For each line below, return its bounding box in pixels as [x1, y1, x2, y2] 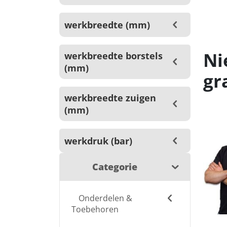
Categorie [92, 161, 137, 173]
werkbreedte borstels [64, 50, 163, 62]
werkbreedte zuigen [64, 92, 156, 104]
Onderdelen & [79, 193, 132, 204]
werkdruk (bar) [64, 135, 132, 147]
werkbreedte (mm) [64, 19, 150, 31]
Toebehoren [71, 204, 119, 215]
